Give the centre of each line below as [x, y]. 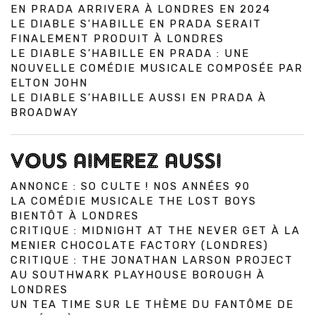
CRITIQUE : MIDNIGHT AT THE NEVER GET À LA [155, 231]
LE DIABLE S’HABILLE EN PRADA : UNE [130, 54]
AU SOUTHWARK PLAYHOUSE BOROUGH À [138, 275]
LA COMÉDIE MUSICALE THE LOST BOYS [134, 201]
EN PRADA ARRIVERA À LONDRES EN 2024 [141, 9]
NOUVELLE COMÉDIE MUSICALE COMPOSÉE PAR [157, 69]
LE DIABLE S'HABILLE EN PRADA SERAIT [136, 24]
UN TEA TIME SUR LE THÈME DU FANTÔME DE [152, 305]
